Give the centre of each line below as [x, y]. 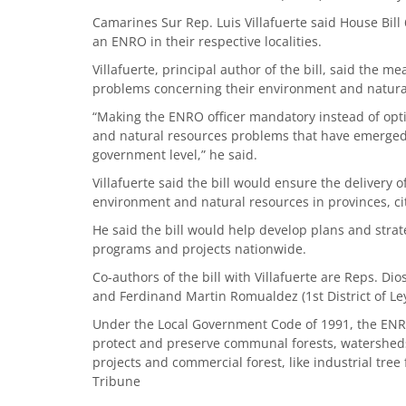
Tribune [116, 381]
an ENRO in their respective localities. [207, 41]
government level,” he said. [175, 155]
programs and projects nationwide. [199, 249]
